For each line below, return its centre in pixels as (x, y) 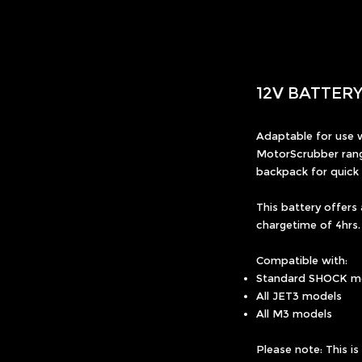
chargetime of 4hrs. (308, 225)
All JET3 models (299, 296)
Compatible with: (302, 260)
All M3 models (294, 314)
